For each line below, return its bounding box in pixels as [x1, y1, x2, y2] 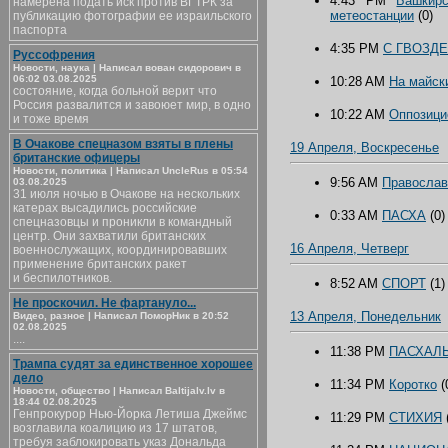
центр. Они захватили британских [13, 229, 206, 243]
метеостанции [330, 8, 414, 23]
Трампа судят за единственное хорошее [13, 357, 253, 371]
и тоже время [13, 112, 89, 126]
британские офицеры [13, 151, 140, 165]
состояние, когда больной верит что [13, 84, 217, 98]
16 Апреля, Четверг [290, 241, 409, 256]
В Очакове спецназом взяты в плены [13, 137, 233, 151]
